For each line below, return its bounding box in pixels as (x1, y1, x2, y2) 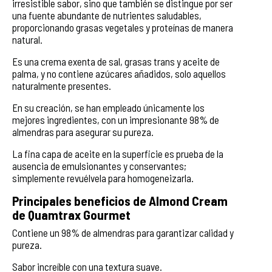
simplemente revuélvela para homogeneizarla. (12, 171, 194, 184)
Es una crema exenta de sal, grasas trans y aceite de (12, 55, 220, 67)
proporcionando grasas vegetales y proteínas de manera (12, 21, 233, 33)
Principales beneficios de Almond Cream (12, 192, 228, 208)
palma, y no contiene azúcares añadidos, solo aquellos (12, 67, 226, 80)
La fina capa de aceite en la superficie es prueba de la (12, 147, 223, 160)
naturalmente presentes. (12, 79, 111, 92)
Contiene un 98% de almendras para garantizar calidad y (12, 226, 234, 239)
